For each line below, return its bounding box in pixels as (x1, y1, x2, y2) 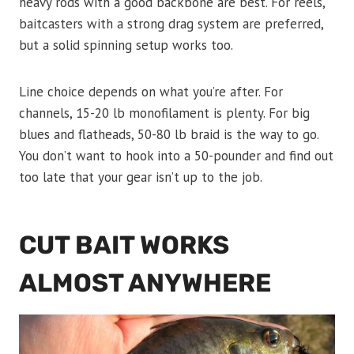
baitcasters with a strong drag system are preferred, (19, 15, 323, 33)
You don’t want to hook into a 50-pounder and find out (19, 147, 333, 165)
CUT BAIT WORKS (19, 230, 229, 261)
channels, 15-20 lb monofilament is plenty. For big (19, 104, 310, 122)
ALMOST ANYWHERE (19, 268, 271, 299)
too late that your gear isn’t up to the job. (19, 168, 262, 186)
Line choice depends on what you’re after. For (19, 83, 283, 101)
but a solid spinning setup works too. (19, 36, 233, 55)
